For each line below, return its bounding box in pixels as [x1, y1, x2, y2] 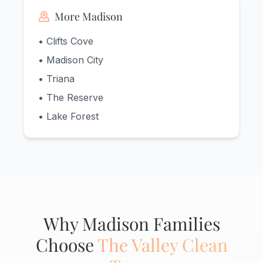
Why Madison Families [43, 212, 220, 236]
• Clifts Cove [38, 35, 93, 48]
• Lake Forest [38, 110, 99, 123]
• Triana [38, 73, 75, 85]
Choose [35, 233, 97, 257]
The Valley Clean [97, 233, 228, 257]
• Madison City [38, 54, 103, 66]
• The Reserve [38, 92, 103, 104]
